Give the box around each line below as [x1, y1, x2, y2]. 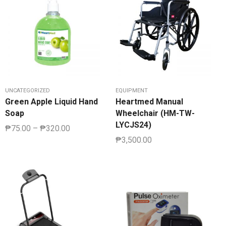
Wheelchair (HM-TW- [116, 108, 195, 119]
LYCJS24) [116, 120, 151, 130]
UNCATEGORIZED [5, 87, 50, 94]
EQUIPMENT [116, 87, 148, 94]
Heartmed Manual [116, 97, 183, 107]
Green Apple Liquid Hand [5, 97, 98, 107]
